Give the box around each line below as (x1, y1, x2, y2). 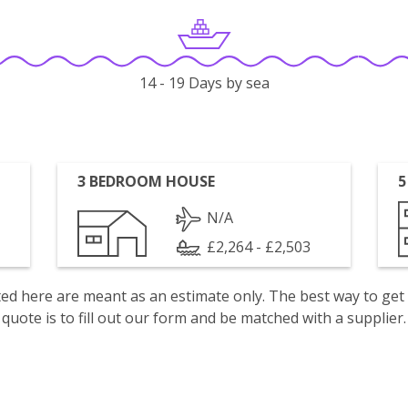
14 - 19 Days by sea (138, 73, 270, 94)
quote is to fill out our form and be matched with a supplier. (2, 308, 406, 328)
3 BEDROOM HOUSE (77, 171, 216, 191)
